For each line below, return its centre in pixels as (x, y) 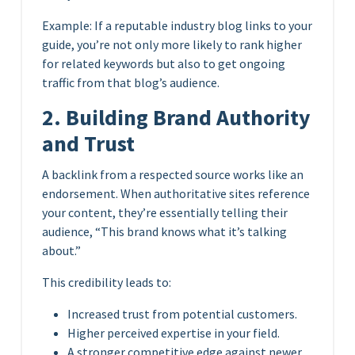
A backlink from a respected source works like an (173, 174)
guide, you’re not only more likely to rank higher (172, 44)
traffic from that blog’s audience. (131, 82)
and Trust (88, 143)
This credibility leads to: (107, 282)
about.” (61, 250)
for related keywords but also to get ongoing (164, 63)
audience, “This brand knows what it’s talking (164, 231)
